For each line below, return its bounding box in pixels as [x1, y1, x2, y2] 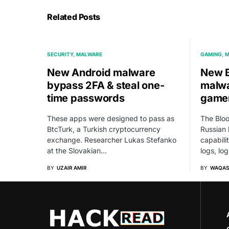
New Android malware [47, 66, 155, 79]
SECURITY [47, 51, 73, 57]
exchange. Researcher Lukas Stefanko [47, 135, 176, 144]
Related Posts [47, 11, 100, 22]
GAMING [200, 51, 222, 57]
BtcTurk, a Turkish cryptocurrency [47, 124, 161, 133]
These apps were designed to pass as [47, 113, 174, 123]
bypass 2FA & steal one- [47, 79, 165, 91]
